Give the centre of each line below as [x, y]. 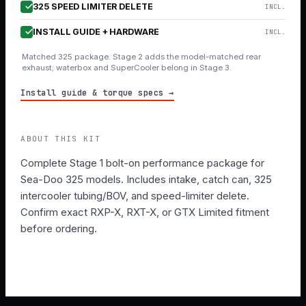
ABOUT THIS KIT [60, 138]
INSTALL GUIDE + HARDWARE [96, 32]
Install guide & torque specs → [97, 93]
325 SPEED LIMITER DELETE [93, 7]
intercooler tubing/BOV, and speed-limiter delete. [135, 195]
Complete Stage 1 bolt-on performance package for [143, 163]
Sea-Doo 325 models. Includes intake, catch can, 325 [147, 179]
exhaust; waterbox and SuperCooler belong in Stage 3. [127, 67]
